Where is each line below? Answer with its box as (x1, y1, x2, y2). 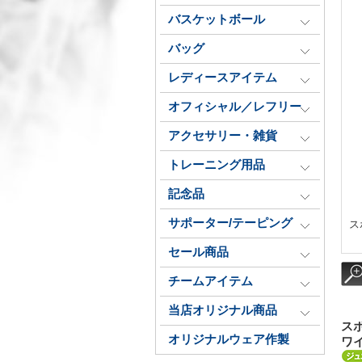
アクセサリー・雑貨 (168, 129, 277, 142)
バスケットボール (168, 13, 265, 26)
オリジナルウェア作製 (168, 333, 289, 346)
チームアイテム (168, 275, 253, 288)
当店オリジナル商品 (168, 304, 277, 317)
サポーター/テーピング (168, 217, 293, 229)
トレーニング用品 (168, 158, 265, 171)
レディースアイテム (168, 71, 277, 84)
